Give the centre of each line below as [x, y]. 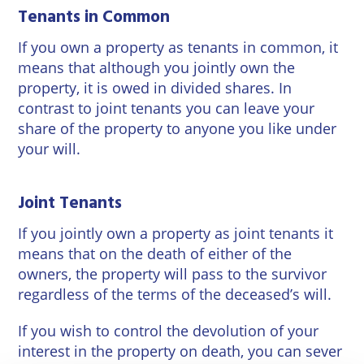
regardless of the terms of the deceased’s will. [175, 294]
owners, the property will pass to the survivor [173, 274]
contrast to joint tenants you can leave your [167, 108]
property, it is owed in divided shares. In [155, 88]
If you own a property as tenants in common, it [178, 47]
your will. [50, 149]
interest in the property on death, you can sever [180, 351]
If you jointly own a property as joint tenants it [176, 233]
